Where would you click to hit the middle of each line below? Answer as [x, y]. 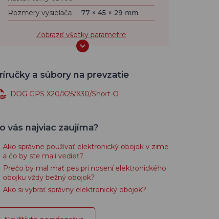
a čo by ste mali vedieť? [43, 156]
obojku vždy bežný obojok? [49, 177]
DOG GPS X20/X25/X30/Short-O [65, 94]
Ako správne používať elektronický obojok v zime [86, 147]
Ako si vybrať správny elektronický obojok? [75, 190]
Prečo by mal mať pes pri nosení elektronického [85, 168]
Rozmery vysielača [40, 13]
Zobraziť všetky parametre [81, 35]
